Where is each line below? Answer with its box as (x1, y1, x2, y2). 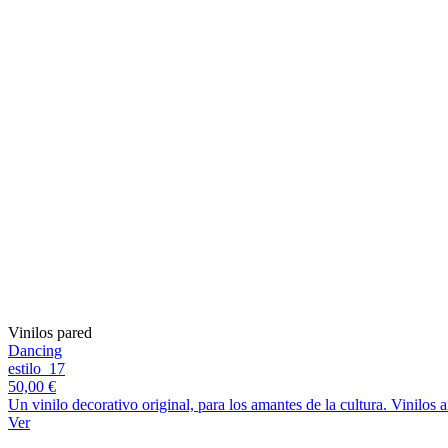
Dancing (8, 342, 62, 360)
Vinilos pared (8, 324, 92, 342)
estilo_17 (8, 360, 65, 378)
